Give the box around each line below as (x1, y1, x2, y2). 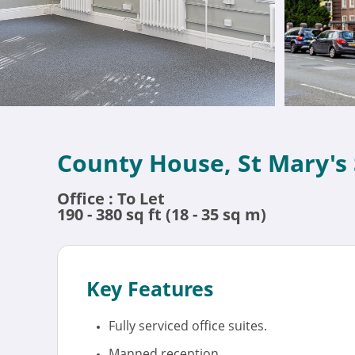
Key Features (86, 275, 213, 302)
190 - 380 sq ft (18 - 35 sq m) (57, 204, 266, 225)
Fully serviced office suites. (109, 317, 267, 334)
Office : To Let (57, 188, 165, 209)
